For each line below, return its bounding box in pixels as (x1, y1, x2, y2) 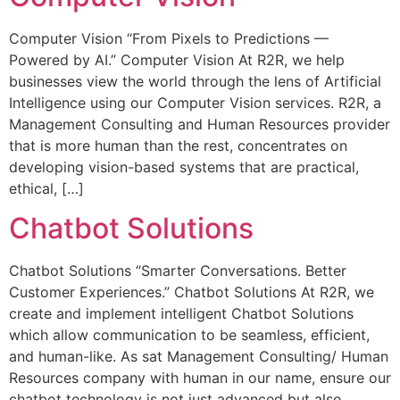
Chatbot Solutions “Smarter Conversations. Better (9, 262, 346, 280)
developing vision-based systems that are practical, (9, 157, 359, 176)
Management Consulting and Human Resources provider (9, 114, 390, 133)
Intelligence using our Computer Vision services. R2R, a (9, 93, 381, 112)
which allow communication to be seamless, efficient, (9, 326, 370, 345)
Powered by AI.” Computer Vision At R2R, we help (9, 50, 345, 69)
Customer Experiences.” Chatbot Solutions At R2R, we (9, 283, 374, 302)
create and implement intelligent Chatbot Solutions (9, 304, 354, 323)
